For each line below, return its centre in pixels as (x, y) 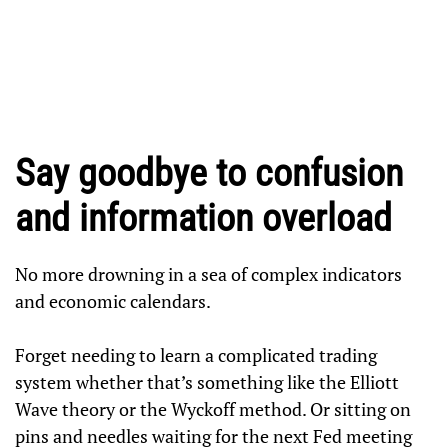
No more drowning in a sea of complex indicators (209, 273)
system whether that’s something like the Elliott (207, 381)
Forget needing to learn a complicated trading (196, 354)
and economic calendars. (113, 300)
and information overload (204, 217)
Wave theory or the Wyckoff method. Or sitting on (213, 408)
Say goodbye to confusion (209, 172)
